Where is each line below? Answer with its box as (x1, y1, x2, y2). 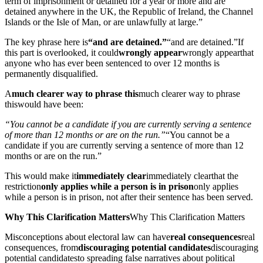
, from (56, 242, 78, 252)
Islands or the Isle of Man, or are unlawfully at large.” (5, 16, 203, 27)
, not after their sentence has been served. (102, 191, 253, 202)
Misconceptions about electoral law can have (5, 231, 170, 242)
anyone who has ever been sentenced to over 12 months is (5, 58, 220, 68)
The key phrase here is (5, 36, 88, 47)
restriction (5, 181, 41, 191)
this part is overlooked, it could (5, 47, 119, 58)
